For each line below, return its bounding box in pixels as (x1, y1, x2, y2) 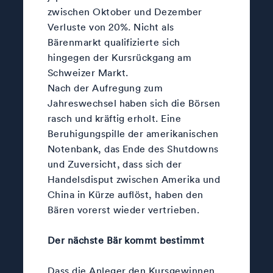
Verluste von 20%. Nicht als (47, 20, 174, 33)
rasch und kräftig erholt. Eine (47, 112, 182, 124)
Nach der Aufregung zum (47, 81, 163, 94)
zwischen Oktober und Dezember (47, 5, 202, 18)
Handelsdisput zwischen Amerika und (47, 172, 221, 185)
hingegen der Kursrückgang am (47, 51, 192, 63)
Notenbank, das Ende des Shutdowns (47, 142, 219, 155)
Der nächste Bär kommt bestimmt (47, 233, 205, 246)
